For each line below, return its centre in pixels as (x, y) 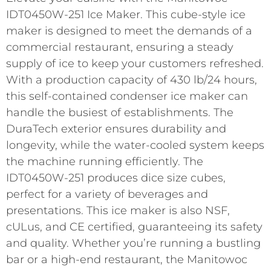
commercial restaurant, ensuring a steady (120, 47)
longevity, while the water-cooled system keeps (135, 145)
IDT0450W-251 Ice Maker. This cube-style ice (126, 14)
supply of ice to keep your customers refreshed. (135, 63)
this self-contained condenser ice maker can (127, 96)
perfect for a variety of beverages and (107, 194)
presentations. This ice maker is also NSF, (118, 210)
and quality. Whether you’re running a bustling (133, 243)
